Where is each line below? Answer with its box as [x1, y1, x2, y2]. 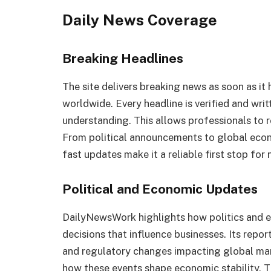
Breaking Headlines [62, 50, 183, 66]
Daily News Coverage [62, 10, 217, 29]
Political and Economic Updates [62, 181, 258, 197]
